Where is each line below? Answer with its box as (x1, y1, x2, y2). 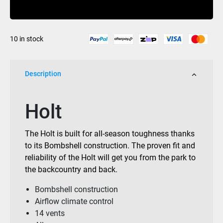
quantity (18, 25, 47, 34)
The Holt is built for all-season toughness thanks (25, 129, 195, 139)
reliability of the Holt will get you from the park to (25, 153, 196, 163)
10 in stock (10, 35, 43, 43)
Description (25, 70, 61, 78)
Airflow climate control (35, 197, 113, 207)
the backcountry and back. (25, 165, 117, 175)
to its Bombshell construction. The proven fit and (25, 141, 195, 151)
